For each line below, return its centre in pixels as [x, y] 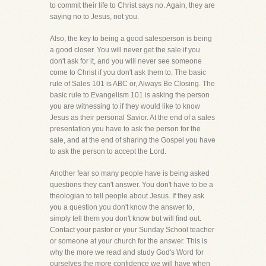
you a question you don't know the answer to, [122, 207]
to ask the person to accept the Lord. [108, 151]
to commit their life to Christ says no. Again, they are [132, 5]
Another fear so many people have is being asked [130, 173]
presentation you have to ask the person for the [125, 129]
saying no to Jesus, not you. [94, 17]
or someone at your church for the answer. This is [129, 241]
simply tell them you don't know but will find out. [126, 218]
